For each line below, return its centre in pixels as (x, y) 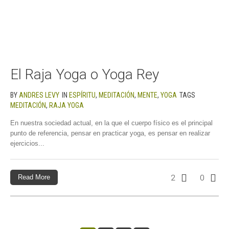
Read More (34, 177)
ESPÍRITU (82, 95)
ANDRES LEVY (39, 95)
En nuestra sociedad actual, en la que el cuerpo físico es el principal (111, 123)
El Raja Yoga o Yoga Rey (85, 74)
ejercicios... (27, 143)
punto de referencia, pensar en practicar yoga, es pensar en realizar (110, 133)
